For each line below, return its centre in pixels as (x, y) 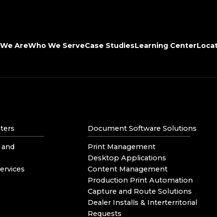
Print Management (122, 147)
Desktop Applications (127, 158)
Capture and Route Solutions (140, 191)
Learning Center (166, 45)
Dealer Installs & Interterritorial (143, 202)
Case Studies (110, 45)
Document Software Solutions (142, 128)
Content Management (128, 169)
